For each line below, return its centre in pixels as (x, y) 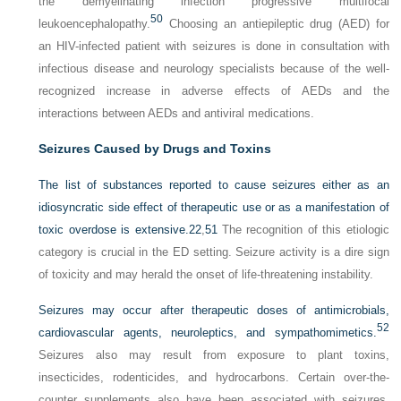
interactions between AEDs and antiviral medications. (177, 113)
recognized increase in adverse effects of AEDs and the (214, 91)
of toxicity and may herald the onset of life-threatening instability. (206, 274)
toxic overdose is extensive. (114, 230)
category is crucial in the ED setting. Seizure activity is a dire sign (214, 252)
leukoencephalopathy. (95, 24)
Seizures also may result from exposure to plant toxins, (214, 355)
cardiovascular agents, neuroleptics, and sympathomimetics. (208, 333)
